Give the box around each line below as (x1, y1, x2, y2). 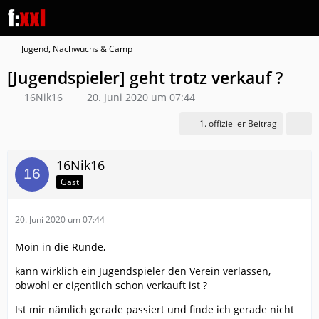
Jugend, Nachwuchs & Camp (21, 43, 132, 55)
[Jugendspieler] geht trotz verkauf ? (7, 66, 283, 89)
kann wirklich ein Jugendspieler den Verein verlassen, (15, 264, 271, 278)
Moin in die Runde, (15, 240, 105, 253)
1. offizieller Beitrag (199, 117, 277, 130)
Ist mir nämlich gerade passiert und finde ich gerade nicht (15, 303, 294, 316)
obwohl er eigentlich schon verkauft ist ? (15, 278, 207, 292)
